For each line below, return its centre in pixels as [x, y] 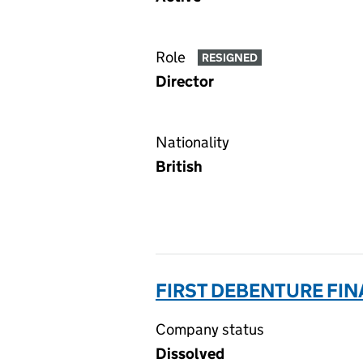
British [179, 167]
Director [185, 81]
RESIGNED [229, 58]
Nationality [192, 142]
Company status [210, 329]
